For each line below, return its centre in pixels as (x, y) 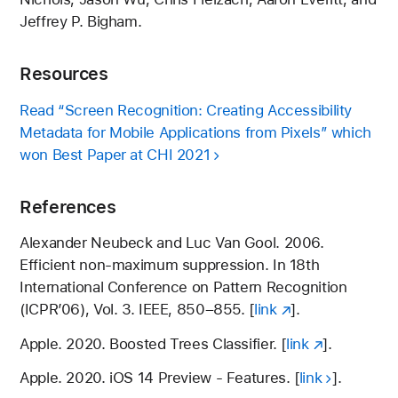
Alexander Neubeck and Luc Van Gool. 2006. (172, 243)
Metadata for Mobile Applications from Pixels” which (195, 132)
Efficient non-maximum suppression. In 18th (170, 265)
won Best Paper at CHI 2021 (115, 154)
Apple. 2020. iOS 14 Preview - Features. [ (159, 378)
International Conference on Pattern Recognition (183, 287)
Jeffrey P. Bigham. (81, 22)
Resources (64, 74)
